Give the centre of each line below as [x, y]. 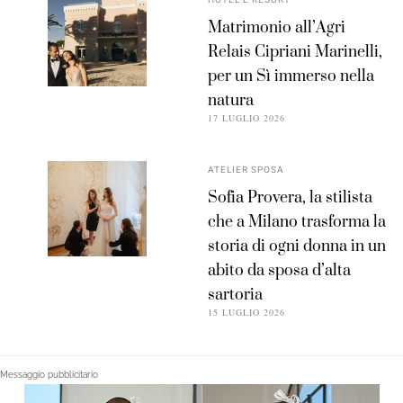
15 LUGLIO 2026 [247, 312]
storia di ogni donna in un [297, 246]
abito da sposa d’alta [280, 270]
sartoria [236, 295]
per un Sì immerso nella [291, 76]
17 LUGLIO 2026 [247, 117]
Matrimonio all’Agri [277, 27]
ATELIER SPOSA [246, 170]
